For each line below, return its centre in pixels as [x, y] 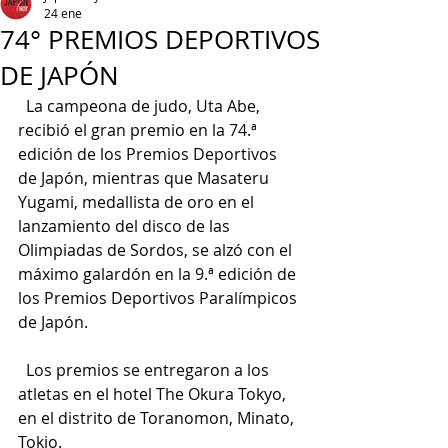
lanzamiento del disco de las [126, 226]
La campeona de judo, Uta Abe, [141, 106]
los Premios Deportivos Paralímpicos [159, 298]
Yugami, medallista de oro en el [138, 202]
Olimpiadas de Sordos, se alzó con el [157, 250]
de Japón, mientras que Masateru [145, 178]
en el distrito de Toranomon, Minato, [158, 418]
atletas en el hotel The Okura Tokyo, [154, 394]
